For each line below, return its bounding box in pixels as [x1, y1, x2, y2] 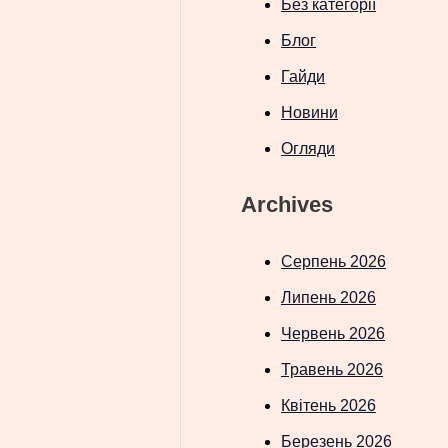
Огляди [281, 140, 335, 157]
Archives [241, 192, 333, 218]
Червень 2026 [281, 324, 385, 342]
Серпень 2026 [281, 252, 386, 270]
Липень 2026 [281, 288, 376, 306]
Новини [281, 104, 338, 121]
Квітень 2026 [281, 396, 376, 414]
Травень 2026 [281, 360, 383, 378]
